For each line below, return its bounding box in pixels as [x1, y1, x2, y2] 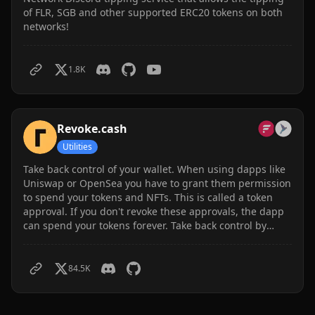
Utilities [63, 141, 92, 153]
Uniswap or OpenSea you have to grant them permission [23, 176, 291, 190]
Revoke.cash [57, 121, 127, 136]
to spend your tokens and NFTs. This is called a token [23, 191, 273, 204]
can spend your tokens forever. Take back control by [23, 219, 266, 232]
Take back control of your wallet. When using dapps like [23, 162, 285, 176]
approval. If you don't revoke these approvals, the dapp [23, 205, 284, 218]
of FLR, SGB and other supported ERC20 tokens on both [23, 6, 283, 19]
